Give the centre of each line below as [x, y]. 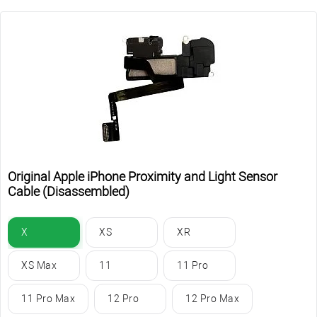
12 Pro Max [212, 298]
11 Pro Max [48, 298]
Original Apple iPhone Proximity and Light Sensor [143, 176]
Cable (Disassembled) [69, 191]
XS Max [39, 265]
